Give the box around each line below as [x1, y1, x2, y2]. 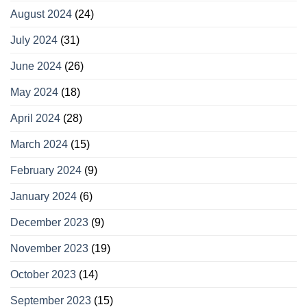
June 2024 [10, 60, 62, 72]
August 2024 [10, 8, 72, 20]
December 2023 [10, 216, 88, 228]
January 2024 [10, 190, 77, 202]
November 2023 [10, 242, 88, 254]
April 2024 [10, 112, 60, 124]
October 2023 [10, 268, 76, 280]
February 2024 [10, 164, 82, 176]
